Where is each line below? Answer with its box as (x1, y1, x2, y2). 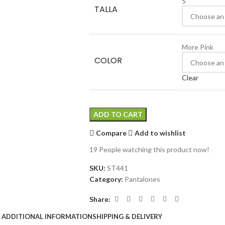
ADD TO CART (93, 110, 143, 119)
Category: (89, 175, 123, 184)
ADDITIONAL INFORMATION (2, 212, 92, 220)
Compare (96, 128, 127, 137)
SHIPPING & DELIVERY (92, 212, 162, 220)
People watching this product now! (98, 145, 209, 154)
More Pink (181, 43, 213, 52)
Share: (89, 194, 110, 203)
